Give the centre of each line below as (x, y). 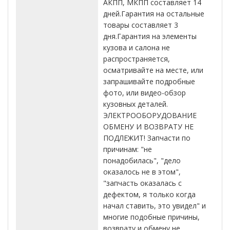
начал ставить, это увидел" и (155, 206)
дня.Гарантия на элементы (150, 36)
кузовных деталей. (136, 104)
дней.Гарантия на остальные (154, 14)
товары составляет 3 (141, 25)
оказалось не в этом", (142, 172)
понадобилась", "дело (142, 161)
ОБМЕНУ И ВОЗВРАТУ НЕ (148, 127)
